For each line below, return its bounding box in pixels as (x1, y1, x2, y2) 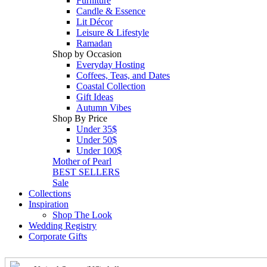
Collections (29, 188, 71, 198)
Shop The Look (52, 209, 112, 220)
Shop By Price (52, 113, 107, 123)
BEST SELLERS (52, 166, 120, 177)
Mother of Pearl (52, 156, 111, 166)
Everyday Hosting (76, 59, 145, 70)
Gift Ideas (76, 91, 113, 102)
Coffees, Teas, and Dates (76, 70, 170, 80)
